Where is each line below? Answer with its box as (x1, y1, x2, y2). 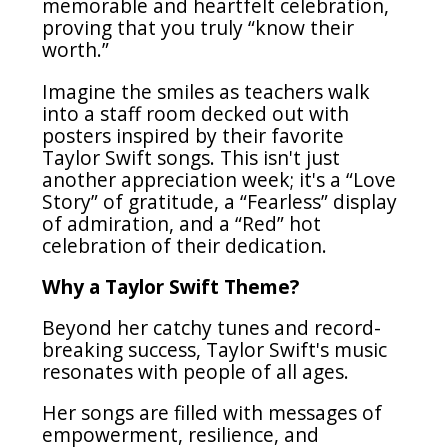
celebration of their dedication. (42, 231, 328, 259)
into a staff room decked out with (42, 99, 350, 127)
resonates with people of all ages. (42, 357, 350, 385)
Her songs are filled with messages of (42, 399, 383, 427)
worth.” (42, 36, 110, 64)
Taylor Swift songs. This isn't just (42, 143, 341, 171)
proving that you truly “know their (42, 14, 355, 42)
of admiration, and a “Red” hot (42, 209, 322, 237)
